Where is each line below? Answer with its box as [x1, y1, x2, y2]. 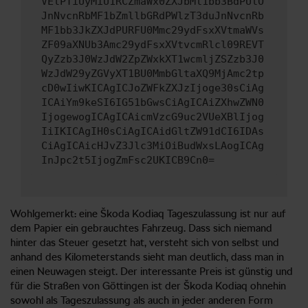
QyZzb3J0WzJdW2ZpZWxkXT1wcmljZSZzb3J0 [41, 53, 264, 66]
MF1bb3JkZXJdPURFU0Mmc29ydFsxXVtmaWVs [41, 24, 264, 37]
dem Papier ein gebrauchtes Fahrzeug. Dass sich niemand [10, 221, 272, 234]
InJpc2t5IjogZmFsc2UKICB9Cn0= [41, 154, 214, 167]
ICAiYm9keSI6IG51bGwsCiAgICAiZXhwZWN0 [41, 96, 264, 109]
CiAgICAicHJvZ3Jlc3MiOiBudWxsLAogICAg [41, 140, 264, 153]
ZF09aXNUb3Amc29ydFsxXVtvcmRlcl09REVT [41, 38, 264, 52]
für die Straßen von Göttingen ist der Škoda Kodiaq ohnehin [10, 279, 286, 292]
